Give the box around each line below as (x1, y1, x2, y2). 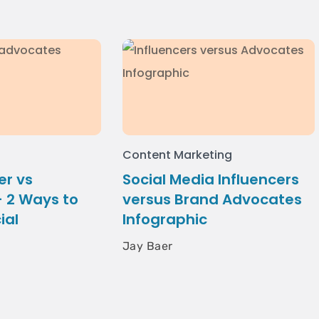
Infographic (122, 209, 207, 229)
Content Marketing (122, 147, 233, 163)
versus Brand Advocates (122, 189, 302, 209)
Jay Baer (122, 239, 173, 253)
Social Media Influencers (122, 169, 299, 189)
